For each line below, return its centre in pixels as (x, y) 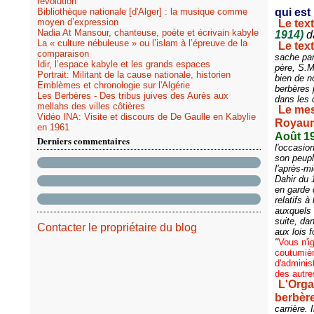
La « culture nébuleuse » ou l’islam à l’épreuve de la (142, 43)
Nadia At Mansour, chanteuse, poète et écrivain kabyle (148, 33)
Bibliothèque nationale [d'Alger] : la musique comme (142, 12)
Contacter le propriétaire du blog (117, 227)
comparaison (63, 54)
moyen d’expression (78, 22)
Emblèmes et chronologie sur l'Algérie (114, 85)
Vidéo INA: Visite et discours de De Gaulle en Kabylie (146, 117)
